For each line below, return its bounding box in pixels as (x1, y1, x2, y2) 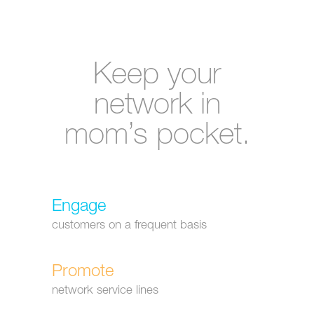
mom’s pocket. (64, 122, 250, 152)
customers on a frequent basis (52, 220, 207, 232)
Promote (52, 264, 114, 281)
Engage (52, 199, 106, 216)
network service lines (52, 285, 158, 297)
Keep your (93, 62, 221, 92)
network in (93, 92, 221, 122)
